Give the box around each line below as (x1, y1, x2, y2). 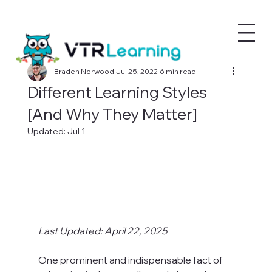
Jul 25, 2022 (115, 67, 158, 76)
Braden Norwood (53, 67, 114, 76)
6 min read (159, 67, 196, 76)
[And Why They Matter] (27, 104, 197, 124)
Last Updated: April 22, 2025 (38, 224, 167, 237)
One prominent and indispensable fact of (38, 253, 225, 266)
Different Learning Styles (27, 82, 207, 103)
